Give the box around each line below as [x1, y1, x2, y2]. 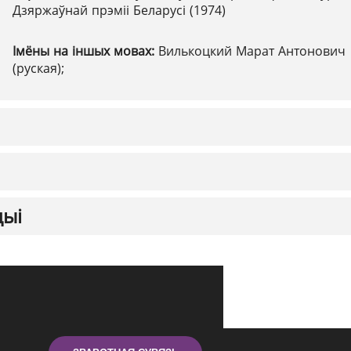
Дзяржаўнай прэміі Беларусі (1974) [13, 2, 226, 19]
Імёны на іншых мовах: [13, 42, 158, 60]
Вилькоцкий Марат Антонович [158, 42, 346, 60]
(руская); [13, 60, 64, 77]
